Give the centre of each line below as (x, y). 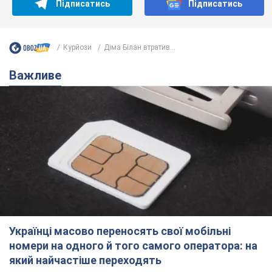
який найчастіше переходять (85, 260)
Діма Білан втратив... (140, 48)
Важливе (39, 75)
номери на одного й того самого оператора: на (133, 246)
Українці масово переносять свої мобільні (120, 231)
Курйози (77, 48)
